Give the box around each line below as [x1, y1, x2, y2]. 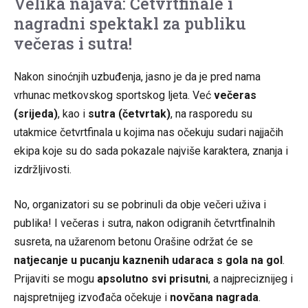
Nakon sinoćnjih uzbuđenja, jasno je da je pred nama [14, 69, 261, 83]
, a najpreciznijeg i [208, 272, 293, 285]
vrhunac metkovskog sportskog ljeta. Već [14, 88, 214, 102]
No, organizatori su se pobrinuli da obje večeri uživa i [14, 197, 266, 211]
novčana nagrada [170, 290, 258, 304]
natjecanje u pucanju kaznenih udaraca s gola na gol [14, 253, 283, 267]
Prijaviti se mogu [14, 272, 97, 285]
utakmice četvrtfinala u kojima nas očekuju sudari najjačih [14, 125, 283, 139]
